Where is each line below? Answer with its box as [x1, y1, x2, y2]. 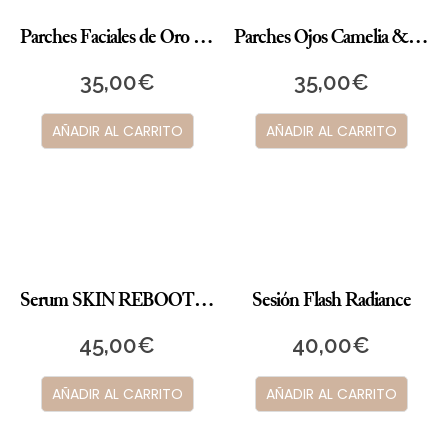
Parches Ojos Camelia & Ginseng [408, 22, 428, 52]
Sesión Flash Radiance [251, 285, 411, 315]
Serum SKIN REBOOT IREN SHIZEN [194, 285, 214, 315]
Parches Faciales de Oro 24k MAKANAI [193, 22, 213, 52]
